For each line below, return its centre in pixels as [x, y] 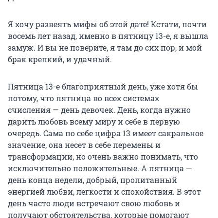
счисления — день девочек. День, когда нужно [99, 110]
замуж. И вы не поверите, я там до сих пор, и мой [105, 48]
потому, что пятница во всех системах [83, 98]
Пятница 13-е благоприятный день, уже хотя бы [103, 87]
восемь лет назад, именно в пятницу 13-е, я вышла [108, 36]
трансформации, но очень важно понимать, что [103, 157]
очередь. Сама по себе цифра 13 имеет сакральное [106, 133]
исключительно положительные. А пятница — [100, 168]
